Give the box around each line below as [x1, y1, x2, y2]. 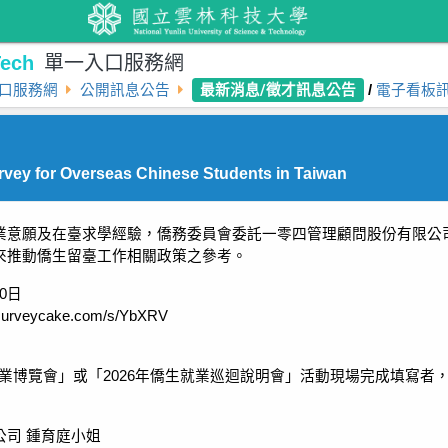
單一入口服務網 [43, 52, 184, 74]
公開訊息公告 [79, 82, 170, 98]
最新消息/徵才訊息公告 [199, 81, 356, 99]
